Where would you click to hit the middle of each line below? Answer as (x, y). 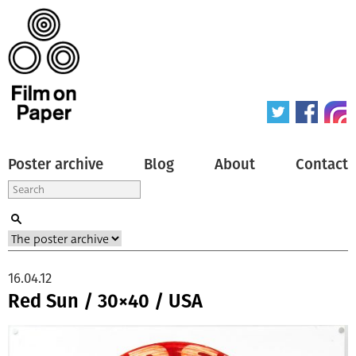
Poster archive (56, 164)
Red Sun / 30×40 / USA (105, 301)
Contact (322, 164)
